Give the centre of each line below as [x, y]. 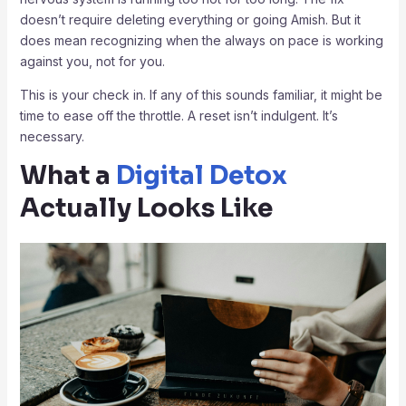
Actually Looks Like [146, 208]
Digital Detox [201, 175]
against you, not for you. [92, 61]
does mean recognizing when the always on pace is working [201, 40]
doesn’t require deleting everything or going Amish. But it [190, 19]
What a [68, 175]
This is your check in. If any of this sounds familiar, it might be [201, 94]
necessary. [52, 136]
